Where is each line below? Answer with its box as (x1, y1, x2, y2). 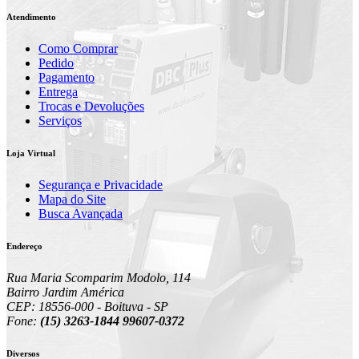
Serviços (38, 113, 82, 127)
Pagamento (38, 70, 95, 84)
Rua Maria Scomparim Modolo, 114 (6, 270, 191, 284)
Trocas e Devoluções (38, 99, 144, 113)
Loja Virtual (6, 147, 55, 158)
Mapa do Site (38, 192, 106, 206)
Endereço (6, 240, 42, 251)
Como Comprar (38, 41, 118, 55)
